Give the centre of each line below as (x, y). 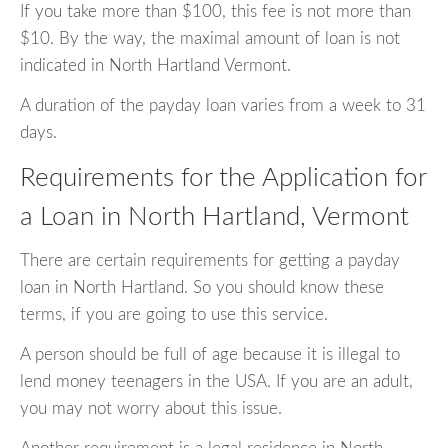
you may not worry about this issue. (151, 409)
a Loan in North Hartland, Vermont (214, 216)
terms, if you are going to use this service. (174, 315)
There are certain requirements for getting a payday (210, 261)
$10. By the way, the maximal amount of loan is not (210, 38)
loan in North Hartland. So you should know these (202, 288)
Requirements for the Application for (223, 177)
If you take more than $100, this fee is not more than (215, 11)
